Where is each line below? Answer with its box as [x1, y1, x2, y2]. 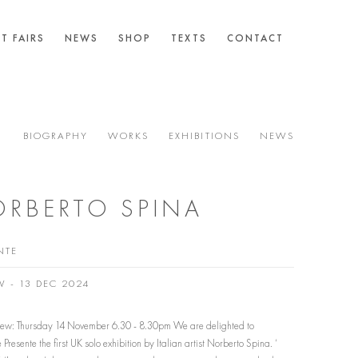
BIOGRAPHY [22, 129, 88, 142]
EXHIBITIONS [169, 129, 240, 142]
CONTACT [226, 31, 284, 45]
